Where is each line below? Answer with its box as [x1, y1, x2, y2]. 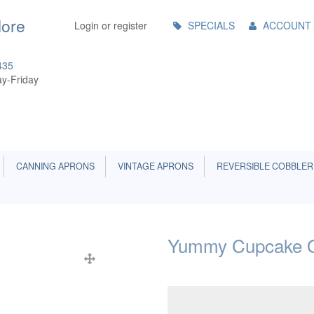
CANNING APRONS [12, 160, 95, 172]
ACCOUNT [263, 18, 311, 32]
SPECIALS [188, 18, 235, 32]
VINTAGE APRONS [114, 160, 193, 172]
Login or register [74, 18, 147, 32]
